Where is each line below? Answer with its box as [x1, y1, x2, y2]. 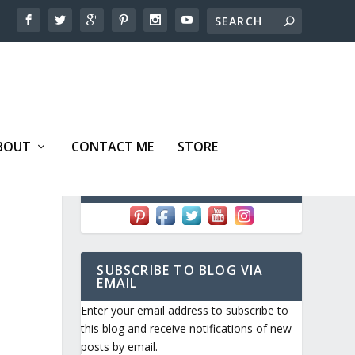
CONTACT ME [71, 137, 154, 155]
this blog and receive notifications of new [81, 321, 292, 337]
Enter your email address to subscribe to [81, 303, 289, 319]
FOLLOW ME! [97, 176, 182, 194]
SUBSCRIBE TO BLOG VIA [97, 261, 264, 280]
